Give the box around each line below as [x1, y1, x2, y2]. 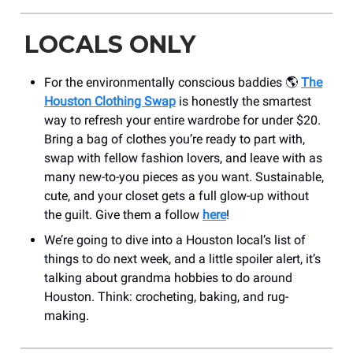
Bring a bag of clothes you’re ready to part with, [44, 132, 305, 147]
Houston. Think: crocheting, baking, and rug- [44, 289, 288, 305]
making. [44, 308, 89, 324]
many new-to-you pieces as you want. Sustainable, [44, 169, 324, 185]
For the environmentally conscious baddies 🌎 [44, 75, 301, 91]
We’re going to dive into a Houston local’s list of [44, 232, 306, 248]
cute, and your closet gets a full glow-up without [44, 188, 309, 204]
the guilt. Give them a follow [44, 207, 203, 223]
